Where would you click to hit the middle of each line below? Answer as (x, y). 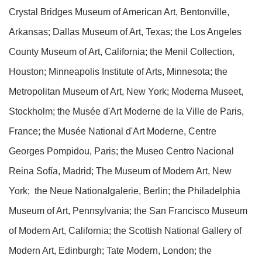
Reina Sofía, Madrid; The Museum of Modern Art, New (120, 171)
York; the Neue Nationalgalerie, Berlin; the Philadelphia (125, 191)
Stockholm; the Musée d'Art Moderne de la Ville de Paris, (126, 112)
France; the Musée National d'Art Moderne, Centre (113, 132)
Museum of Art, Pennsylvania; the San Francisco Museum (128, 211)
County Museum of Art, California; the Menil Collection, (122, 52)
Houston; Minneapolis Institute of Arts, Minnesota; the (118, 72)
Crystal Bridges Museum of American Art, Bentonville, (119, 12)
